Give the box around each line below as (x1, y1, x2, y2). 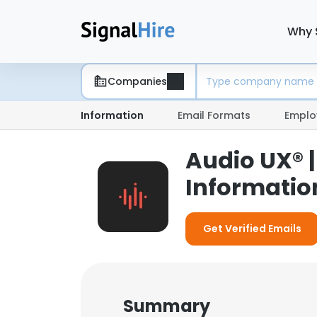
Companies (108, 74, 167, 88)
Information (81, 108, 144, 122)
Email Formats (178, 108, 250, 122)
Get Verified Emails (203, 221, 301, 236)
